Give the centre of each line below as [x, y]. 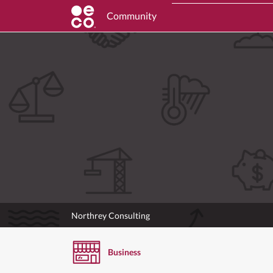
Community [132, 16]
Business [124, 252]
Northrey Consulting [111, 215]
